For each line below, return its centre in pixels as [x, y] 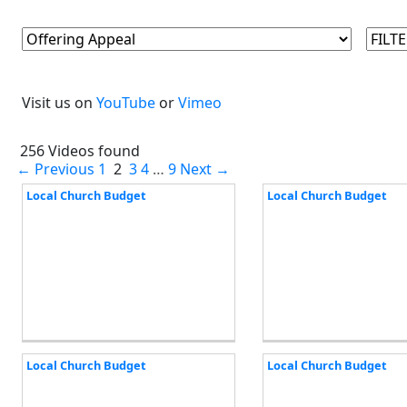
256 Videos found [78, 151]
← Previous [55, 169]
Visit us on [59, 102]
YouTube [126, 102]
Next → [204, 169]
